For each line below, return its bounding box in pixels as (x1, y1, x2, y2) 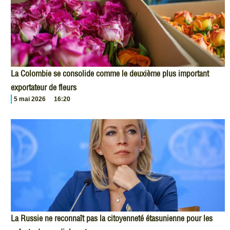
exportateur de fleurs (11, 82, 76, 93)
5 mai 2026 (14, 95, 46, 103)
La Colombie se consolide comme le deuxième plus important (11, 68, 209, 79)
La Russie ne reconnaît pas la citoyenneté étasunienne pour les (11, 213, 213, 224)
